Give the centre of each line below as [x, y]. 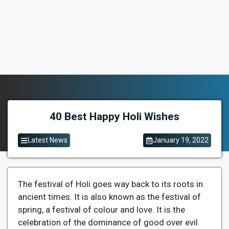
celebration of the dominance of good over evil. [109, 222]
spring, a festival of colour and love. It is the [101, 210]
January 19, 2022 [181, 140]
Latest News [48, 140]
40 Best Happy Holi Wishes [114, 117]
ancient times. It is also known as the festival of [109, 197]
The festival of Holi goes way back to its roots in [110, 184]
